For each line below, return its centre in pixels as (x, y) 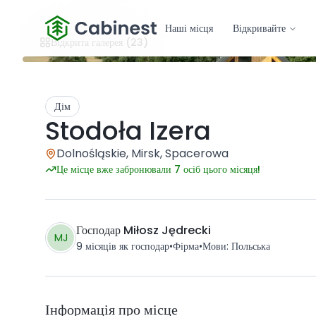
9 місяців (96, 246)
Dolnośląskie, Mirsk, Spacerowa (142, 153)
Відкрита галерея (87, 42)
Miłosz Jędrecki (167, 230)
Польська (251, 246)
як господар (144, 246)
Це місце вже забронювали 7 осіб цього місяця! (158, 169)
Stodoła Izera (128, 131)
